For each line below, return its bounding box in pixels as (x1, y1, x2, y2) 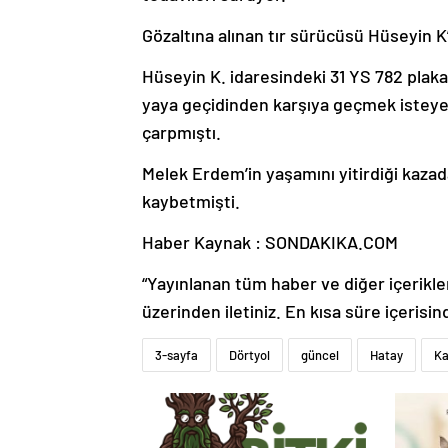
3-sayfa (155, 347, 198, 364)
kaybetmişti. (142, 190, 240, 213)
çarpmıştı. (142, 121, 221, 144)
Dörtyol (229, 347, 270, 364)
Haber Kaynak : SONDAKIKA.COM (142, 231, 398, 254)
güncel (301, 347, 339, 364)
